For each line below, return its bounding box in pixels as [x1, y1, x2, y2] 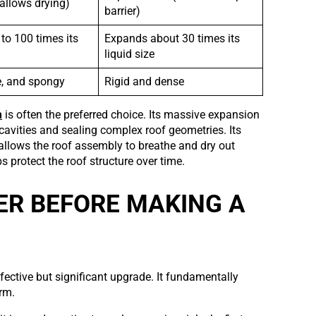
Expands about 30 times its [104, 32, 240, 46]
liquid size [104, 47, 154, 61]
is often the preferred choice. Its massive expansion [2, 108, 260, 122]
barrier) [104, 4, 140, 18]
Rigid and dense [104, 75, 184, 89]
